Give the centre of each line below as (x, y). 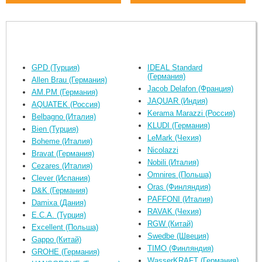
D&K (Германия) (59, 190)
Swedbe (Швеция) (178, 236)
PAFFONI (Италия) (180, 199)
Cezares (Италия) (62, 166)
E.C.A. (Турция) (58, 215)
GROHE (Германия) (65, 251)
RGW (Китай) (170, 223)
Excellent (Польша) (65, 227)
